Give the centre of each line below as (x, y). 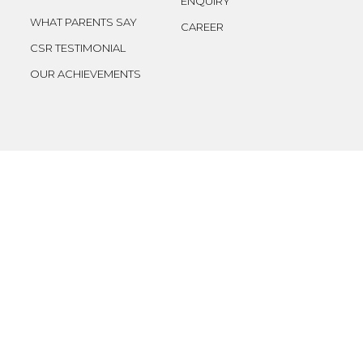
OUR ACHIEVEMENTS (86, 74)
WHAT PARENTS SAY (84, 22)
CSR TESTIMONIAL (78, 48)
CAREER (203, 27)
